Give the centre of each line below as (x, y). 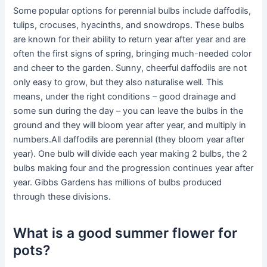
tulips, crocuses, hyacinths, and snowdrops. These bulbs (129, 25)
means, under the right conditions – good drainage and (125, 97)
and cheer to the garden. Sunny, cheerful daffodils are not (130, 68)
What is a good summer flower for (125, 233)
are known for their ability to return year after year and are (130, 40)
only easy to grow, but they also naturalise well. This (119, 83)
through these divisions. (62, 197)
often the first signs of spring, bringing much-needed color (133, 54)
